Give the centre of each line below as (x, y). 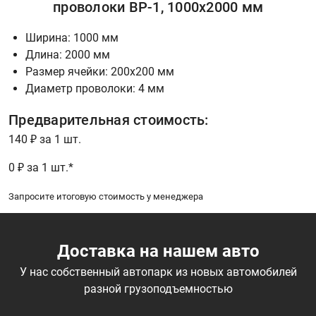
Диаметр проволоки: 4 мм (95, 89)
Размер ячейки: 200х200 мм (100, 72)
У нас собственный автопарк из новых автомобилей (158, 272)
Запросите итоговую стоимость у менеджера (106, 196)
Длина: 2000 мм (68, 55)
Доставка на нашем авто (158, 251)
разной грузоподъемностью (158, 289)
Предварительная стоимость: (109, 120)
